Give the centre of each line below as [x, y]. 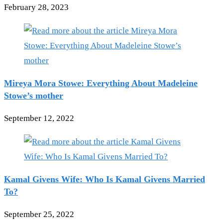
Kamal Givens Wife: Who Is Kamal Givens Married [105, 179]
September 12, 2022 [39, 118]
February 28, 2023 [36, 7]
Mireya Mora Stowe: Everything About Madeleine [101, 83]
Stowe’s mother [34, 96]
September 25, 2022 [39, 215]
